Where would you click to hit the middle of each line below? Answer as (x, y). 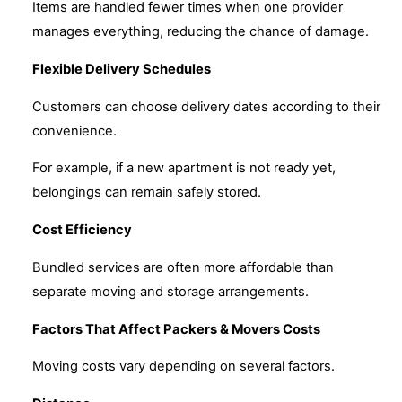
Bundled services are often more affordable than (183, 267)
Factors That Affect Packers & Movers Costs (176, 329)
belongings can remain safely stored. (147, 192)
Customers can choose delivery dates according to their (206, 106)
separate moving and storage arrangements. (170, 291)
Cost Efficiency (82, 230)
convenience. (74, 131)
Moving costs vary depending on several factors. (184, 367)
